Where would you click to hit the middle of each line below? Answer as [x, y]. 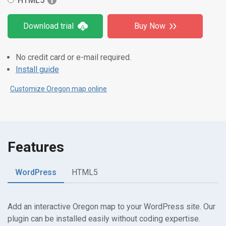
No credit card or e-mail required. [73, 57]
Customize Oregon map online [59, 89]
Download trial [48, 26]
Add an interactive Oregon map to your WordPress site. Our [111, 207]
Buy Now [150, 26]
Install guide [37, 69]
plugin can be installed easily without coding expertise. [104, 219]
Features [36, 147]
